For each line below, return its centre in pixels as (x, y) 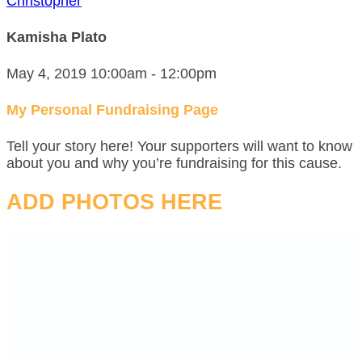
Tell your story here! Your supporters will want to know (179, 146)
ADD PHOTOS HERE (114, 202)
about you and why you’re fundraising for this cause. (174, 163)
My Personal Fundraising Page (112, 109)
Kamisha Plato (57, 37)
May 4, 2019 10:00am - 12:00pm (112, 73)
